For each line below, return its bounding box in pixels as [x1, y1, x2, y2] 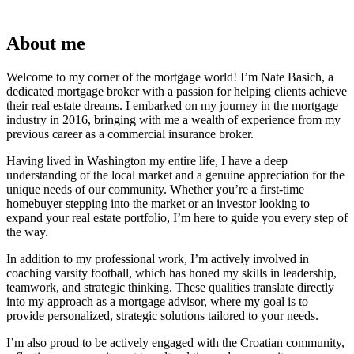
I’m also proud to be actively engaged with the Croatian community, [6, 335, 345, 349]
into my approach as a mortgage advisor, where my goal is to [6, 294, 308, 308]
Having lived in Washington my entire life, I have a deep [6, 153, 288, 168]
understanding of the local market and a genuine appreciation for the [6, 168, 345, 182]
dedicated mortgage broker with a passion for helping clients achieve [6, 84, 347, 98]
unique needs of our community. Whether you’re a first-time [6, 182, 304, 196]
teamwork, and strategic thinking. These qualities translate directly [6, 280, 334, 294]
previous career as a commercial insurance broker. [6, 126, 254, 141]
